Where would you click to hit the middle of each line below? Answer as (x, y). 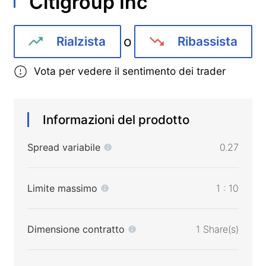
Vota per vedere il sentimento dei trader (130, 71)
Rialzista (81, 42)
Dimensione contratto (76, 229)
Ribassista (207, 42)
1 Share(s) (218, 229)
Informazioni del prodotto (116, 120)
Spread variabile (64, 148)
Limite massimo (62, 189)
